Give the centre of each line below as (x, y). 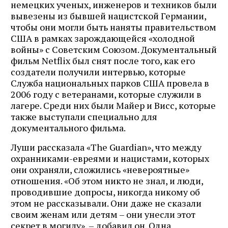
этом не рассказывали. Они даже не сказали (106, 203)
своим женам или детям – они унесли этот (103, 214)
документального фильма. (68, 127)
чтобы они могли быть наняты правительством (113, 27)
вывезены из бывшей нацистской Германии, (108, 16)
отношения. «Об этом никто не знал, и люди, (107, 180)
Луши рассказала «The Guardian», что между (106, 147)
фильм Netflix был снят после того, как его (103, 60)
